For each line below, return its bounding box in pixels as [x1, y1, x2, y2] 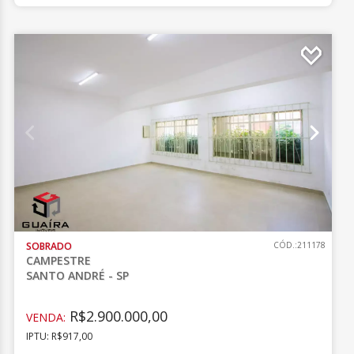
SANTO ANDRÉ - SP [26, 268, 130, 283]
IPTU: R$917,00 [26, 330, 93, 343]
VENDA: [26, 310, 66, 325]
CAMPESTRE [26, 253, 92, 268]
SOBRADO [26, 239, 73, 253]
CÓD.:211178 [273, 239, 326, 250]
